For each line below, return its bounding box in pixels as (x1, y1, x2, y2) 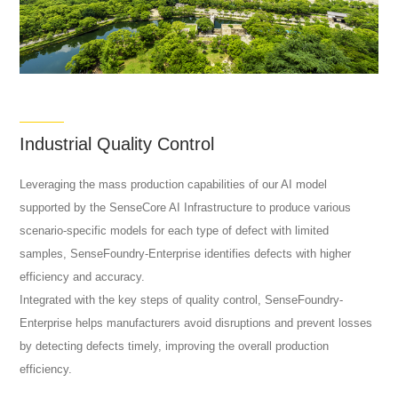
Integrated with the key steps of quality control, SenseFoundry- (20, 292, 344, 306)
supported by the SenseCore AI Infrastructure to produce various (20, 200, 352, 214)
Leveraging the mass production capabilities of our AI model (20, 177, 328, 191)
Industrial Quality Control (20, 134, 215, 155)
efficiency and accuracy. (20, 269, 146, 283)
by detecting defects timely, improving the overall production (20, 338, 330, 353)
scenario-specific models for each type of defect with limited (20, 223, 330, 237)
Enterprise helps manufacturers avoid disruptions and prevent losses (20, 315, 373, 330)
